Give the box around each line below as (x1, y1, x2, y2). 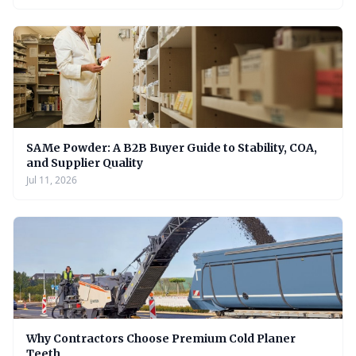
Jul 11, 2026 (26, 173, 77, 187)
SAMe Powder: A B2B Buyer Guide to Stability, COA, (26, 141, 317, 155)
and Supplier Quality (26, 156, 143, 170)
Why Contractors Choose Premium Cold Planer (26, 331, 296, 346)
